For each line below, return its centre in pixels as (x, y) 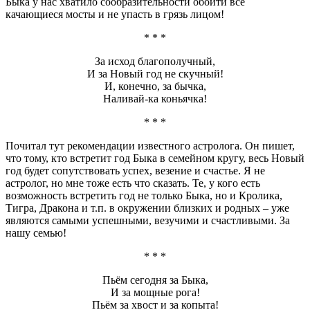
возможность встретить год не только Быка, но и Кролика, (144, 195)
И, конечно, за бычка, (155, 86)
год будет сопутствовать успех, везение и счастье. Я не (135, 170)
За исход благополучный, (155, 61)
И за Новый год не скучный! (155, 73)
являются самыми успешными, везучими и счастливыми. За (148, 220)
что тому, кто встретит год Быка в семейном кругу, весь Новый (155, 158)
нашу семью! (36, 232)
